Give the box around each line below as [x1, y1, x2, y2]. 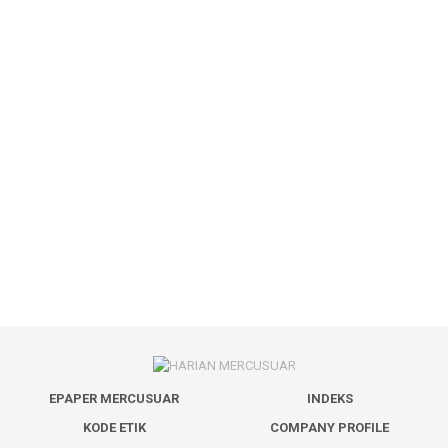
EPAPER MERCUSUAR [49, 390, 179, 406]
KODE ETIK [82, 419, 146, 435]
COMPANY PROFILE [270, 419, 390, 435]
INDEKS [306, 390, 353, 406]
